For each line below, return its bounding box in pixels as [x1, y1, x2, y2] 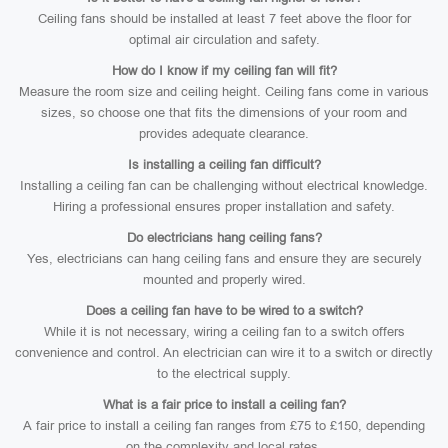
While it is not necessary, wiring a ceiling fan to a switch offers [43, 324, 405, 339]
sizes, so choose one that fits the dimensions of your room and [41, 105, 407, 120]
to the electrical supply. [157, 366, 291, 381]
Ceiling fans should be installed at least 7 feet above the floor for [37, 11, 411, 26]
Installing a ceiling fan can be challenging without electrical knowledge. [20, 178, 428, 193]
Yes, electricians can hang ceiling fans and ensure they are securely [26, 251, 422, 266]
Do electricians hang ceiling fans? [126, 230, 322, 245]
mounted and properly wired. [142, 272, 306, 287]
